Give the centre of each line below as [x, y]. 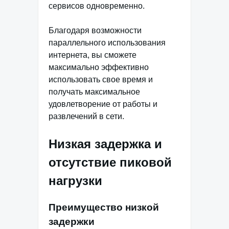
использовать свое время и [101, 79]
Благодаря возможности [95, 30]
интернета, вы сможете [93, 55]
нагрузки [75, 180]
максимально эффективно [99, 67]
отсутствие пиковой [110, 162]
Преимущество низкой [104, 207]
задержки [72, 221]
